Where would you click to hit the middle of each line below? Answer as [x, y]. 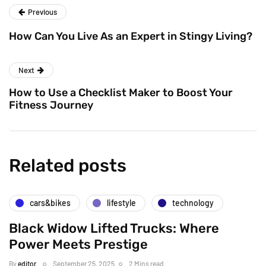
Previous [42, 12]
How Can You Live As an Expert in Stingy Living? [131, 36]
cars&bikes [50, 203]
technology [193, 203]
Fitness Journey [51, 105]
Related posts [68, 165]
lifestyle [121, 203]
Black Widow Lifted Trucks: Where [114, 228]
